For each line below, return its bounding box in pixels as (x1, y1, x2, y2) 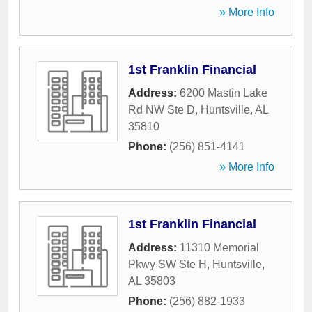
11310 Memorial (180, 242, 259, 253)
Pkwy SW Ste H (128, 258, 207, 270)
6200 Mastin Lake (180, 87, 267, 99)
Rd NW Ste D (128, 104, 195, 116)
